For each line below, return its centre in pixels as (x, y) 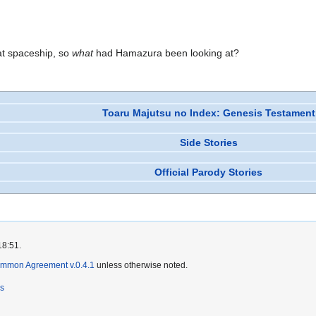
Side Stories (208, 142)
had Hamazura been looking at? (166, 53)
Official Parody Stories (208, 172)
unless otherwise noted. (141, 265)
